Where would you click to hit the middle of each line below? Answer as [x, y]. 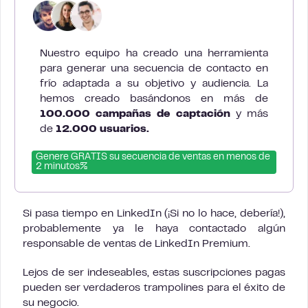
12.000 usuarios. [102, 129]
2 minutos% [62, 167]
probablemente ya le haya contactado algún [154, 229]
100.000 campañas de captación [135, 114]
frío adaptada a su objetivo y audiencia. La [154, 84]
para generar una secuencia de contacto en [154, 69]
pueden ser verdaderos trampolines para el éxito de [154, 288]
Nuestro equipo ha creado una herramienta [154, 54]
